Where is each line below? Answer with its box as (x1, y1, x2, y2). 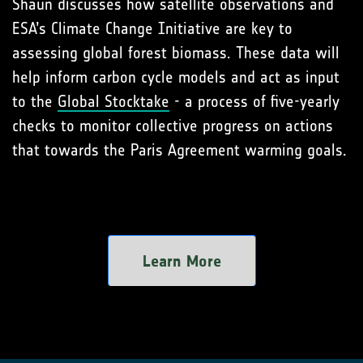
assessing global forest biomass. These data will (12, 43, 340, 62)
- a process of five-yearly (169, 92, 340, 111)
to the (12, 92, 58, 111)
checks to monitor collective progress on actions (12, 116, 333, 135)
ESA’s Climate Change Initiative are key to (12, 19, 293, 38)
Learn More (142, 251, 221, 271)
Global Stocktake (58, 92, 169, 111)
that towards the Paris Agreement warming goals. (12, 140, 347, 160)
